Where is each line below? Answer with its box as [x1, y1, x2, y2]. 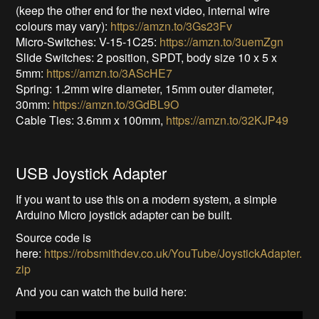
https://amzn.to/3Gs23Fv [110, 18, 233, 35]
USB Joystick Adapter [16, 162, 167, 184]
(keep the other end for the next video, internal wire [16, 2, 271, 19]
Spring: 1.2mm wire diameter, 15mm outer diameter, [16, 80, 275, 98]
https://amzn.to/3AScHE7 [46, 65, 173, 82]
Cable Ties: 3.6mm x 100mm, [16, 112, 167, 129]
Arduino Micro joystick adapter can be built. [16, 206, 236, 224]
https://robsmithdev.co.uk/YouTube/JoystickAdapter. [44, 245, 303, 262]
